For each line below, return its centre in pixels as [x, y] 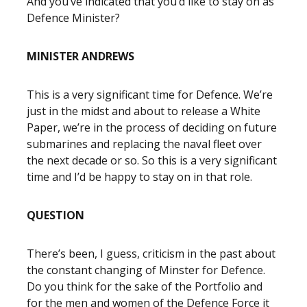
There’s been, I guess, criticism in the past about [151, 254]
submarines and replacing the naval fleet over [144, 144]
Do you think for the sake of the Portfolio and [145, 286]
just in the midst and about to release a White [144, 111]
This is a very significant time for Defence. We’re [150, 95]
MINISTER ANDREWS [81, 56]
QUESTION [56, 215]
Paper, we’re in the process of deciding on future [152, 127]
